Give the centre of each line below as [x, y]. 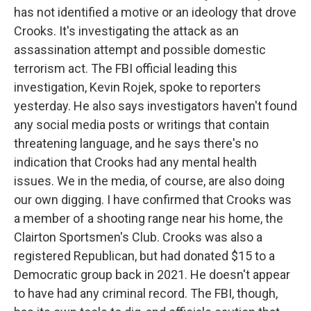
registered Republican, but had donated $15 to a [144, 256]
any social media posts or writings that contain [142, 125]
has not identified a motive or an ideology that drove [155, 12]
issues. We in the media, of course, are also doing [149, 181]
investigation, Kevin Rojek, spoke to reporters [137, 87]
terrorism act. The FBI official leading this [126, 68]
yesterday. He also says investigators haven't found [155, 106]
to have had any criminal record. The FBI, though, [146, 293]
